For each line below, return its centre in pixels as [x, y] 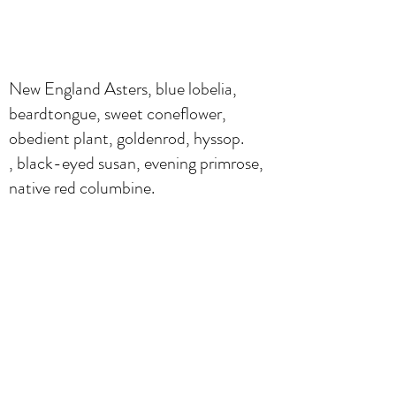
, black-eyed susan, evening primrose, [136, 163]
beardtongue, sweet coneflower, [118, 113]
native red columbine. [82, 187]
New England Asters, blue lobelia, [123, 88]
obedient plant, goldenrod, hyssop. [126, 138]
